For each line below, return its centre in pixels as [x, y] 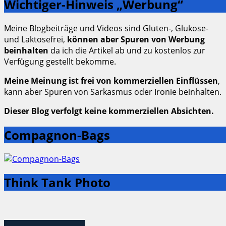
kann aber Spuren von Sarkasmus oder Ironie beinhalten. [113, 92]
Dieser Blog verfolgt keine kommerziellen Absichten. [109, 111]
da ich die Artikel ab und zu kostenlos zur [127, 50]
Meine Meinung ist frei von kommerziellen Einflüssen [111, 80]
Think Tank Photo [57, 183]
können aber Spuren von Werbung [136, 39]
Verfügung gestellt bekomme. [60, 61]
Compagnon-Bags [57, 135]
